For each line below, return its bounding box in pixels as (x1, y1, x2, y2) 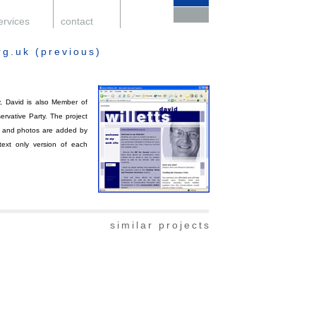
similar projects (110, 219, 211, 231)
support (128, 16, 162, 27)
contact (61, 16, 93, 27)
